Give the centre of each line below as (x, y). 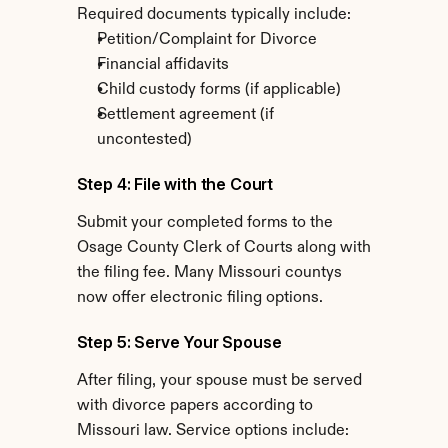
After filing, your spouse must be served (219, 381)
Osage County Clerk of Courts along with (223, 248)
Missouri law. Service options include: (212, 431)
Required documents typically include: (213, 15)
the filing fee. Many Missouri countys (209, 273)
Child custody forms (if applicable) (218, 90)
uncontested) (144, 140)
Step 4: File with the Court (175, 184)
